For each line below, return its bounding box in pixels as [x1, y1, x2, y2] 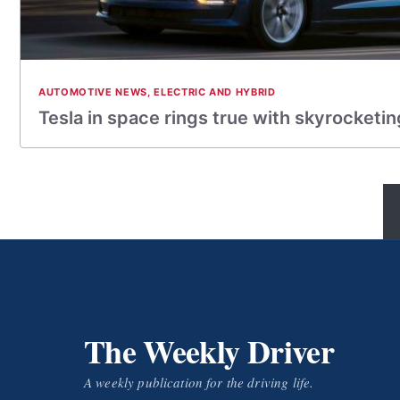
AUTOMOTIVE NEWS [38, 86, 147, 98]
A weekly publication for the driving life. [84, 373, 314, 391]
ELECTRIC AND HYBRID [154, 86, 276, 98]
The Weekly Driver [84, 328, 334, 374]
